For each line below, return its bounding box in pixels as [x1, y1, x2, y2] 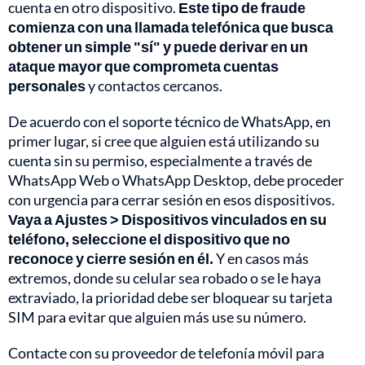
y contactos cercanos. [86, 77, 222, 95]
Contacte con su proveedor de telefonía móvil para [8, 344, 324, 363]
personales [8, 77, 86, 95]
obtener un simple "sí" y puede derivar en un [8, 37, 308, 56]
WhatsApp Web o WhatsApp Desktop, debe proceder [8, 171, 344, 190]
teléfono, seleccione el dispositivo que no [8, 230, 290, 248]
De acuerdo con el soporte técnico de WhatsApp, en [8, 112, 331, 131]
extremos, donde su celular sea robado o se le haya [8, 269, 321, 288]
